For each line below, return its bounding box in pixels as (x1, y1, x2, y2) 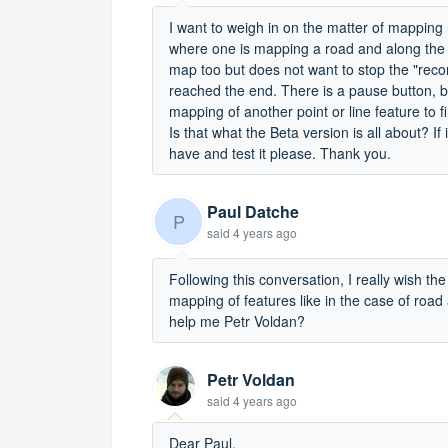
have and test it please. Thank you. (169, 142, 391, 163)
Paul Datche (207, 199, 299, 223)
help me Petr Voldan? (169, 310, 305, 331)
